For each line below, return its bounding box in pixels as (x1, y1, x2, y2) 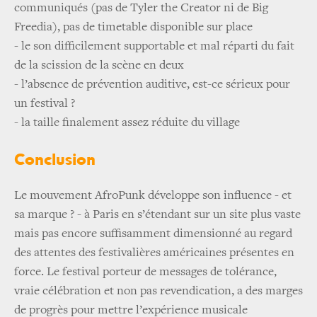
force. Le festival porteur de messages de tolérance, (14, 266, 277, 279)
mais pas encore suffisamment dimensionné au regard (14, 228, 292, 241)
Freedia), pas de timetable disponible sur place (14, 21, 253, 35)
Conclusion (14, 151, 96, 169)
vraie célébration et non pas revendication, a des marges (14, 285, 303, 299)
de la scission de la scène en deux (14, 59, 184, 73)
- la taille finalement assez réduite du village (14, 117, 240, 130)
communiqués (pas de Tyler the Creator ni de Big (14, 2, 268, 16)
